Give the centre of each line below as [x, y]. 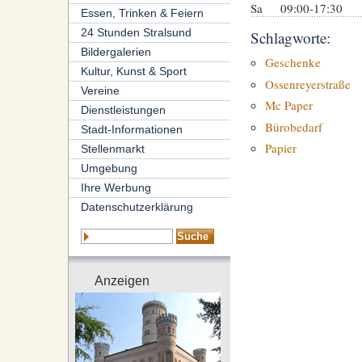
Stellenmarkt [112, 149]
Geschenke [293, 63]
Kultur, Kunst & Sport [133, 72]
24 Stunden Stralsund [136, 33]
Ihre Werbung [116, 188]
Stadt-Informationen [131, 130]
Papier [280, 148]
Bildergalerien [116, 52]
